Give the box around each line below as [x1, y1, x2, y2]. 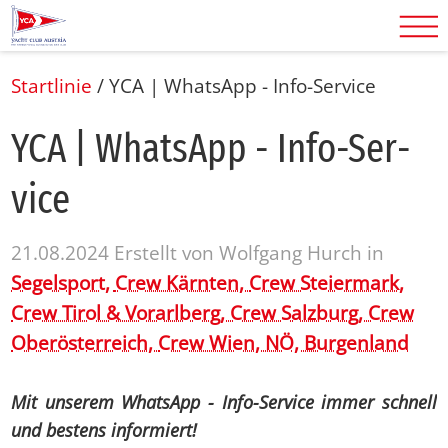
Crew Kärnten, [115, 269, 250, 296]
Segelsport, [11, 269, 116, 296]
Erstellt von [114, 239, 220, 266]
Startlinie [11, 72, 93, 99]
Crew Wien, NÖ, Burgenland [158, 329, 410, 356]
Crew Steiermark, [249, 269, 405, 296]
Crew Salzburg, [230, 299, 369, 326]
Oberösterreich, [11, 329, 159, 356]
